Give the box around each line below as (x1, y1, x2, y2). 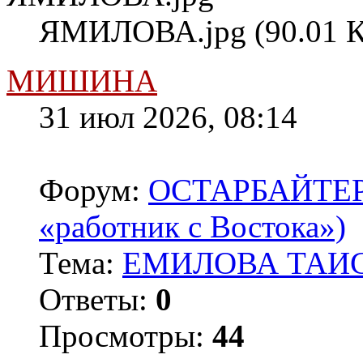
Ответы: (39, 282, 156, 318)
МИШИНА (6, 63, 157, 99)
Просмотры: (39, 318, 212, 354)
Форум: (39, 173, 148, 208)
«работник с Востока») (39, 209, 346, 245)
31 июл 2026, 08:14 (39, 100, 297, 135)
